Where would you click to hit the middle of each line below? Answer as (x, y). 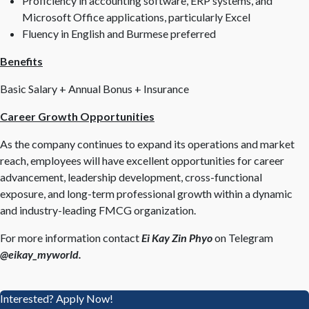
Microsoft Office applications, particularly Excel (136, 17)
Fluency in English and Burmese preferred (119, 33)
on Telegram (244, 238)
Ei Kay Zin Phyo (178, 238)
